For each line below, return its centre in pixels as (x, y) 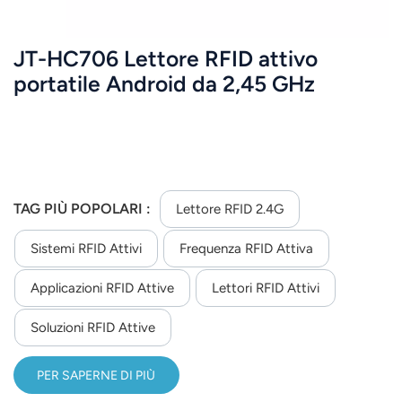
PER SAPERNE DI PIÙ (96, 375)
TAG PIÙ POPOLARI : (84, 209)
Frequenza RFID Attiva (246, 249)
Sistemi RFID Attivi (86, 249)
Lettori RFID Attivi (266, 288)
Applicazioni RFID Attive (102, 288)
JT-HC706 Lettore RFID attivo (166, 58)
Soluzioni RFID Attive (93, 328)
